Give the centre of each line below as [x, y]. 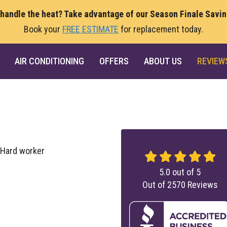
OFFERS [114, 61]
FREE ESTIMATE [90, 29]
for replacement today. [161, 29]
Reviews [201, 185]
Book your [43, 29]
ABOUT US [163, 61]
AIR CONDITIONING [49, 61]
